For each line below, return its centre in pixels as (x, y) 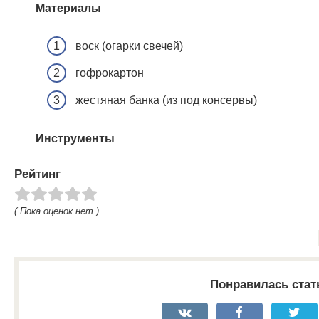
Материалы (68, 8)
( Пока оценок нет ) (57, 211)
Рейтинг (37, 174)
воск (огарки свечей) (129, 46)
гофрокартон (110, 73)
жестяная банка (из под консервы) (166, 100)
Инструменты (75, 138)
